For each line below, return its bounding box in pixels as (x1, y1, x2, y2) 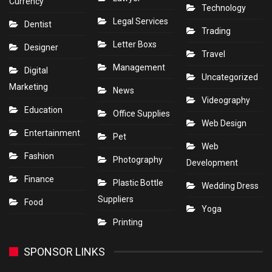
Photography (113, 154, 163, 165)
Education (24, 104, 63, 115)
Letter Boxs (113, 39, 157, 49)
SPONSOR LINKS (24, 245, 105, 258)
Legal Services (113, 16, 168, 26)
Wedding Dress (202, 180, 260, 191)
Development (186, 157, 238, 168)
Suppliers (98, 194, 134, 204)
